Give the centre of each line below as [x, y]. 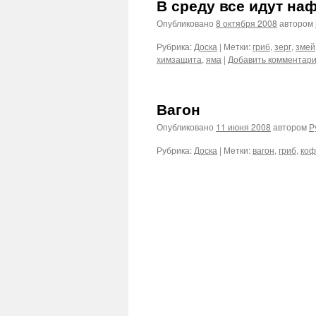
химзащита [179, 59]
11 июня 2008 [243, 127]
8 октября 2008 [247, 23]
